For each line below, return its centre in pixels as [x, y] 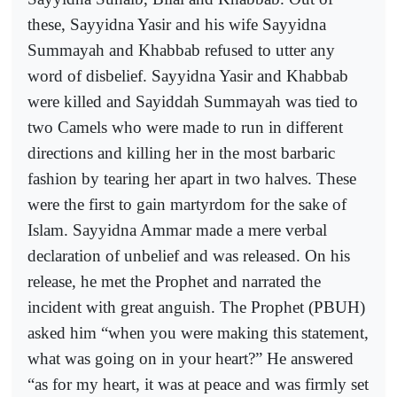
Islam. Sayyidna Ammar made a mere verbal [177, 230]
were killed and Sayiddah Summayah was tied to [193, 102]
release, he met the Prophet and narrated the [174, 282]
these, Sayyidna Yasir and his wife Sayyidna [177, 25]
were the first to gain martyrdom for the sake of [187, 205]
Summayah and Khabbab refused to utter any [181, 51]
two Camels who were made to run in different [185, 128]
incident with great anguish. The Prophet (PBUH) [196, 307]
